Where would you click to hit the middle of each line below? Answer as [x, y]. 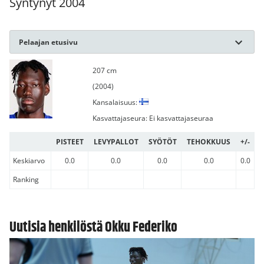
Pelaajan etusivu [48, 42]
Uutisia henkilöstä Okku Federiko [93, 228]
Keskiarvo [29, 161]
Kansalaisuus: [115, 103]
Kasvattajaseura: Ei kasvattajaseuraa [153, 118]
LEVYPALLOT [116, 142]
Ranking [26, 180]
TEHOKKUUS [209, 142]
